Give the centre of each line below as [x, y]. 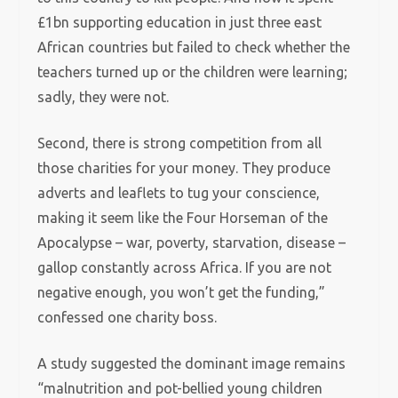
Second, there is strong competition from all [180, 143]
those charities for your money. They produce [184, 168]
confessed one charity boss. [127, 317]
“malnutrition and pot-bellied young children [180, 388]
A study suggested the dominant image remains [192, 363]
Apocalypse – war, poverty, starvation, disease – [192, 243]
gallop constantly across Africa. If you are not [185, 267]
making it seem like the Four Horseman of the [183, 218]
